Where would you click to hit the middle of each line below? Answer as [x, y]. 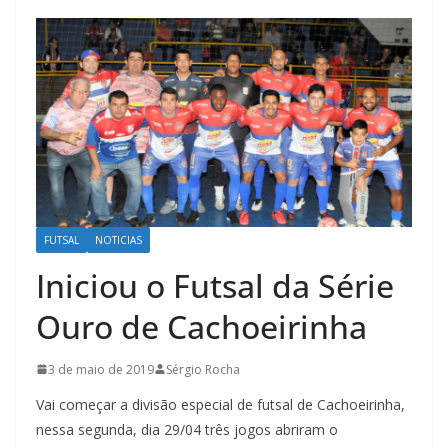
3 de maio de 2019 [101, 369]
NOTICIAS [118, 239]
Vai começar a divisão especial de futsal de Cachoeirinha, [220, 404]
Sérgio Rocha [203, 369]
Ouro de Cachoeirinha [201, 326]
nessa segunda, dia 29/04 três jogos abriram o [187, 429]
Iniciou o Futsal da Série [215, 285]
